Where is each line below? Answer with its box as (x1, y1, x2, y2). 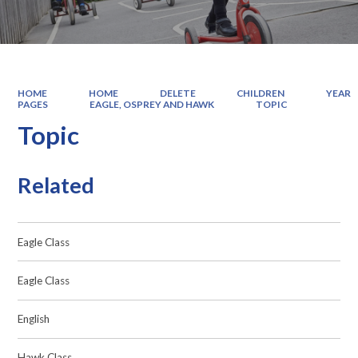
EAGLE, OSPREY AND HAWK (89, 97, 214, 110)
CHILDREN (237, 86, 285, 99)
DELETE (159, 86, 196, 99)
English (18, 312, 50, 326)
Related (18, 171, 95, 198)
